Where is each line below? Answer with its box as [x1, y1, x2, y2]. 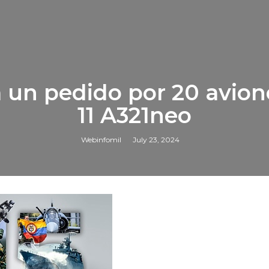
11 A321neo [77, 102, 192, 129]
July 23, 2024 [132, 135, 180, 145]
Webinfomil [80, 135, 121, 145]
